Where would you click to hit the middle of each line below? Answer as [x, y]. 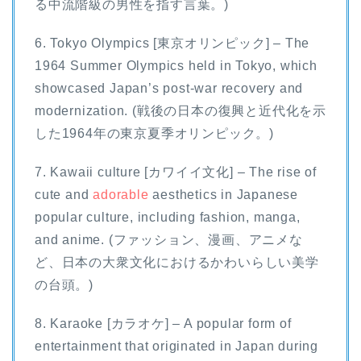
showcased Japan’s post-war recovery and [169, 88]
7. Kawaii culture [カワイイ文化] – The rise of [176, 172]
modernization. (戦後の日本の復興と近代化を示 [180, 110]
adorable [121, 194]
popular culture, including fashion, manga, [168, 217]
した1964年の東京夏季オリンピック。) [154, 133]
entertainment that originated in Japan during [176, 346]
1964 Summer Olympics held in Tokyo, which [176, 65]
